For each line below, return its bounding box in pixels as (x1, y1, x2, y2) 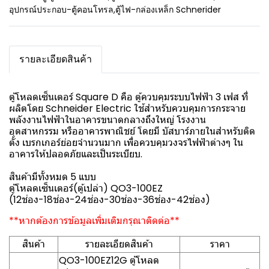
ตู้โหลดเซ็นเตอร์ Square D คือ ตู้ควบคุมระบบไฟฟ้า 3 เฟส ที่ (9, 90, 248, 104)
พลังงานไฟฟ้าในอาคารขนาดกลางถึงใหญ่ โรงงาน (9, 113, 206, 127)
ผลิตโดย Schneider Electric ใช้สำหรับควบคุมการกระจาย (9, 101, 246, 115)
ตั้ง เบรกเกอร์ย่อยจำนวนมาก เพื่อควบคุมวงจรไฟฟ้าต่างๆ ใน (9, 136, 243, 150)
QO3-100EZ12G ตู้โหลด (59, 253, 159, 267)
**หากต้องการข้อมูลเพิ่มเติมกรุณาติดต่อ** (9, 214, 180, 228)
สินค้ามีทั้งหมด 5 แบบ (9, 170, 96, 184)
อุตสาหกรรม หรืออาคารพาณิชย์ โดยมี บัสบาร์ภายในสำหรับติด (9, 124, 255, 138)
